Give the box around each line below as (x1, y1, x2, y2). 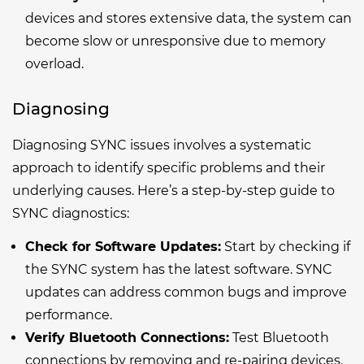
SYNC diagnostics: (12, 205, 129, 221)
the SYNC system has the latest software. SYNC (25, 262, 332, 278)
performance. (25, 307, 112, 323)
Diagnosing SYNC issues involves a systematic (12, 136, 311, 153)
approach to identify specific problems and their (12, 159, 325, 175)
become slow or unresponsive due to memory (25, 32, 326, 49)
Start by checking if (221, 239, 350, 255)
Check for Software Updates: (25, 239, 221, 255)
